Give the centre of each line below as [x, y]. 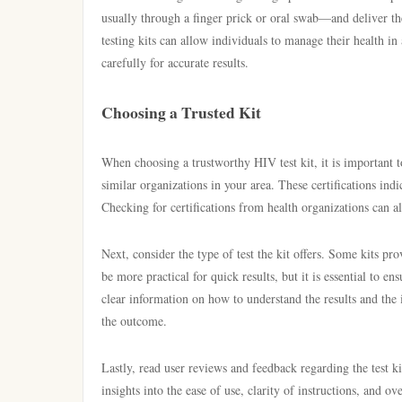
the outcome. [134, 321]
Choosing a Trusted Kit [181, 112]
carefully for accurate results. [175, 62]
